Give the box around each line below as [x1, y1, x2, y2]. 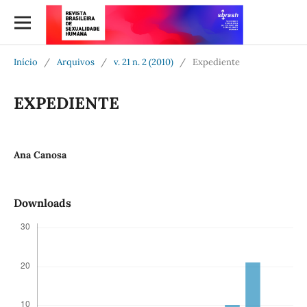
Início [13, 56, 38, 68]
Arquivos [56, 56, 95, 68]
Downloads [13, 195, 71, 210]
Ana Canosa [13, 148, 66, 161]
